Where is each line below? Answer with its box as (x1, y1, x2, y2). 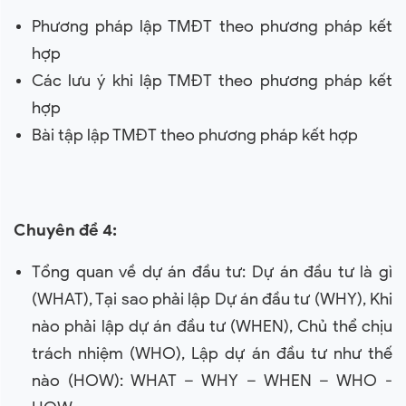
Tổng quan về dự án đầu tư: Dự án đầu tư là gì (32, 262, 392, 282)
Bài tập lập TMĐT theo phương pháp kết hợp (32, 125, 358, 145)
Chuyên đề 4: (14, 220, 117, 240)
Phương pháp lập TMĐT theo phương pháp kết (32, 16, 392, 36)
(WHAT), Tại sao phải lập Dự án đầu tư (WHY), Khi (32, 289, 392, 309)
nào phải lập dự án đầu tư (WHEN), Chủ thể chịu (32, 316, 392, 336)
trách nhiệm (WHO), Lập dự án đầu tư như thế (32, 343, 392, 363)
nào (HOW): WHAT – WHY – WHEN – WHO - (32, 371, 392, 391)
